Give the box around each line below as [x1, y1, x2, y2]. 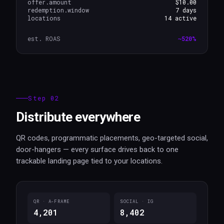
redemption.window [27, 6, 89, 14]
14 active [164, 14, 196, 22]
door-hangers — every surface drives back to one [16, 145, 178, 154]
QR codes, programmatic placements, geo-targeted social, [16, 133, 208, 142]
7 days [175, 6, 196, 14]
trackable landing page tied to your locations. [16, 156, 162, 165]
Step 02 [28, 94, 59, 102]
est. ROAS [27, 34, 60, 42]
